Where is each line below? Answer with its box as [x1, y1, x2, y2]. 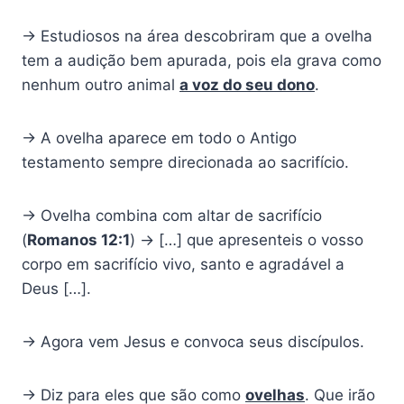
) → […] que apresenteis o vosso [130, 231, 363, 250]
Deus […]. [22, 280, 91, 298]
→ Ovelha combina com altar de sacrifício [22, 207, 322, 225]
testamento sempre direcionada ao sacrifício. [22, 153, 349, 172]
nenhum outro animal [22, 76, 179, 95]
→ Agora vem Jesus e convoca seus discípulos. [22, 333, 364, 352]
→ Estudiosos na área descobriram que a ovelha [22, 27, 372, 46]
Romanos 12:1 [27, 231, 130, 250]
